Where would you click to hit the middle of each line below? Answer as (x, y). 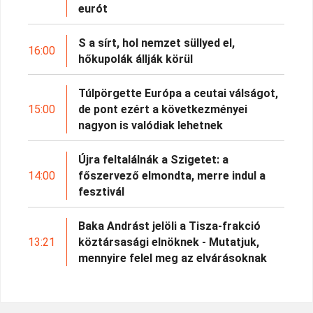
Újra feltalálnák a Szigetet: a (154, 159)
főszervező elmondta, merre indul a (172, 175)
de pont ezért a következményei (163, 109)
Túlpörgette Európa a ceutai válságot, (179, 93)
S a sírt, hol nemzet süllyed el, (157, 43)
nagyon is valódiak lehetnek (151, 125)
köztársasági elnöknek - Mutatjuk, (169, 242)
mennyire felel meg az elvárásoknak (173, 258)
